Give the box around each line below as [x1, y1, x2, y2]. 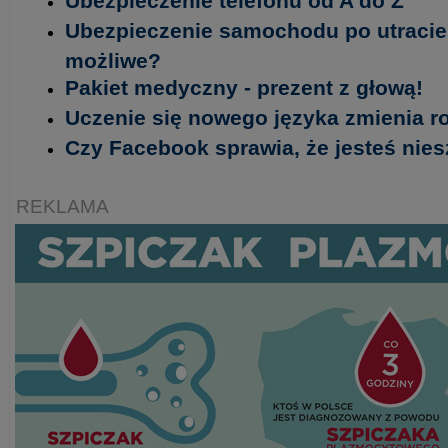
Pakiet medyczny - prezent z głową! [65, 76, 423, 99]
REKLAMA [16, 196, 109, 217]
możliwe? [65, 49, 161, 69]
